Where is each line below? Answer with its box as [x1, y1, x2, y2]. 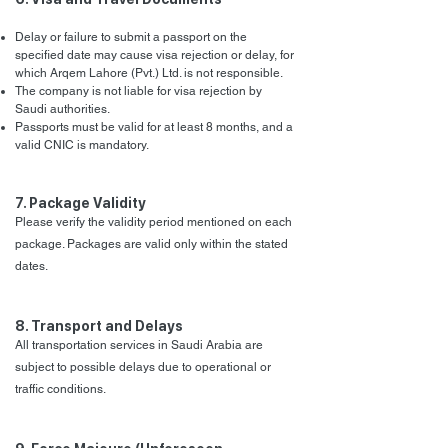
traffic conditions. [15, 382, 106, 396]
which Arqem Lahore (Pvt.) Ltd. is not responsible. [15, 66, 283, 80]
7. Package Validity [15, 195, 146, 211]
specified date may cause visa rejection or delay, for [15, 48, 294, 62]
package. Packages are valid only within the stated [15, 237, 288, 251]
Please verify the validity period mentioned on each [15, 215, 292, 229]
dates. [15, 259, 48, 273]
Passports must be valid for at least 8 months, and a [15, 120, 293, 134]
